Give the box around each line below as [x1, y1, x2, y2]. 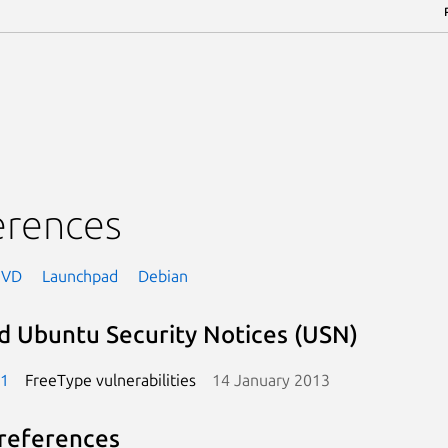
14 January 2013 [211, 370, 330, 389]
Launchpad [41, 266, 118, 285]
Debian [137, 266, 188, 285]
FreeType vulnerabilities [24, 370, 196, 389]
